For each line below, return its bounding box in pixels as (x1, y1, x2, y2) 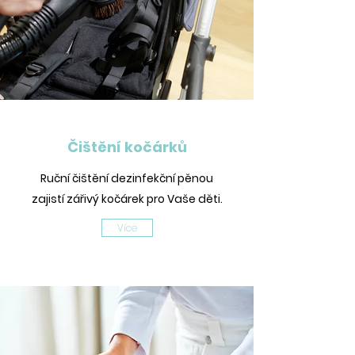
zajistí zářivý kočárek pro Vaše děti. (31, 191, 223, 207)
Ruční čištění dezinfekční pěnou (40, 170, 213, 186)
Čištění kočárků (67, 137, 187, 157)
